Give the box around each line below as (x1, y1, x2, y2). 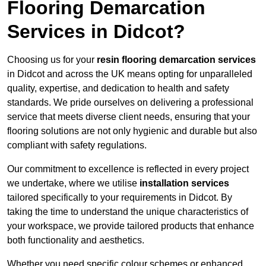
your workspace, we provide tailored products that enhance (7, 221, 254, 232)
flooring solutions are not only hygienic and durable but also (7, 126, 257, 137)
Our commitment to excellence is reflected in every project (7, 164, 249, 175)
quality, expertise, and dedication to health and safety (7, 83, 229, 94)
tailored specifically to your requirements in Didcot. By (7, 192, 232, 203)
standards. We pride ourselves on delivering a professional (7, 97, 254, 108)
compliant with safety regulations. (7, 140, 147, 151)
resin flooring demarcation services (97, 55, 256, 65)
